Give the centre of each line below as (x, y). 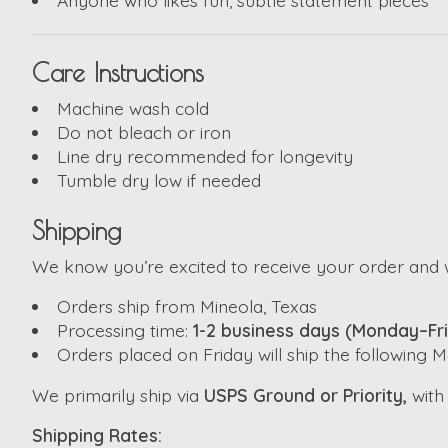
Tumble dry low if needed (158, 180)
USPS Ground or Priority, (308, 394)
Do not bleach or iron (143, 132)
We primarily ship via (118, 394)
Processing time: (124, 330)
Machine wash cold (132, 108)
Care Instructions (118, 73)
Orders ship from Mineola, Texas (186, 306)
